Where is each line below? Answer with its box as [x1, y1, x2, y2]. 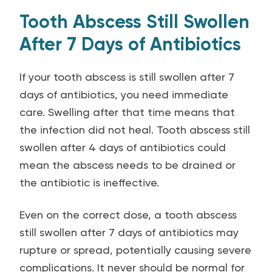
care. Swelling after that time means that [19, 106, 235, 118]
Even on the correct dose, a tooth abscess [19, 208, 237, 221]
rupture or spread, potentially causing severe [19, 243, 251, 256]
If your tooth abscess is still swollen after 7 [19, 70, 234, 83]
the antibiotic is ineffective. [19, 176, 159, 189]
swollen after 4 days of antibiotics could [19, 141, 226, 154]
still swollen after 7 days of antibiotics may [19, 226, 239, 239]
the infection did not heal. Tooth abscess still [19, 123, 250, 136]
